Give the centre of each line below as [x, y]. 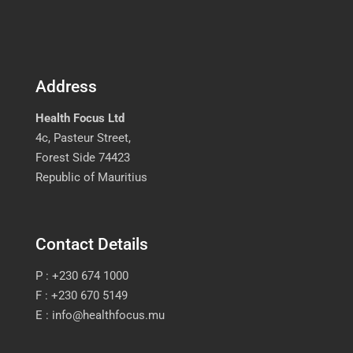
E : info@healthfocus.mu [100, 315]
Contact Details [92, 244]
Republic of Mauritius [91, 177]
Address [66, 87]
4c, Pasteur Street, [83, 138]
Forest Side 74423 [83, 158]
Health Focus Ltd [80, 118]
